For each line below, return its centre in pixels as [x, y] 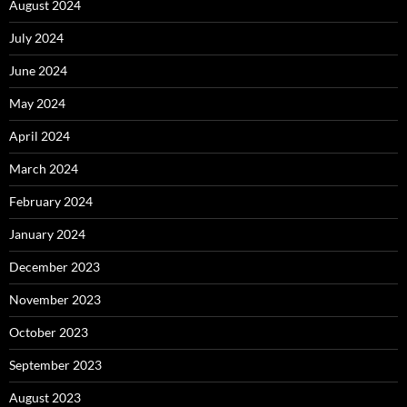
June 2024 [38, 71]
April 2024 [40, 136]
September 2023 [55, 365]
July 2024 [36, 38]
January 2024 [47, 234]
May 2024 [37, 104]
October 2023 [49, 333]
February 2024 [51, 202]
